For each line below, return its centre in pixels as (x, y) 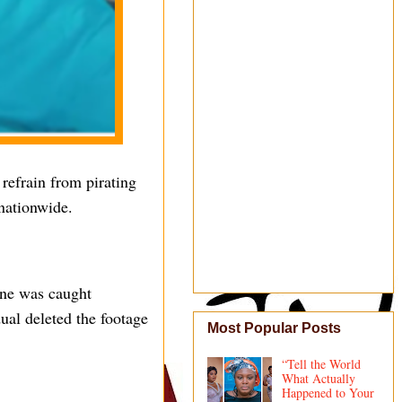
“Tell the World (321, 364)
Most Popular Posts (274, 328)
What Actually (318, 379)
